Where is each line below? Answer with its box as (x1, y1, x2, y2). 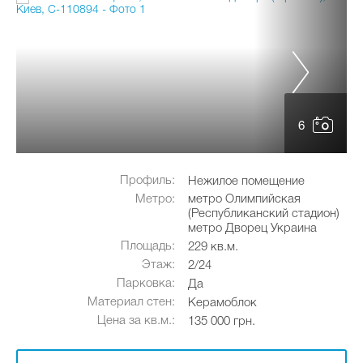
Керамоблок (188, 297, 257, 309)
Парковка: (117, 278, 175, 289)
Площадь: (121, 241, 175, 252)
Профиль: (120, 175, 175, 186)
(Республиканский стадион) (188, 208, 340, 220)
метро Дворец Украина (188, 223, 317, 234)
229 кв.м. (188, 241, 238, 253)
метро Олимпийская (188, 194, 301, 205)
